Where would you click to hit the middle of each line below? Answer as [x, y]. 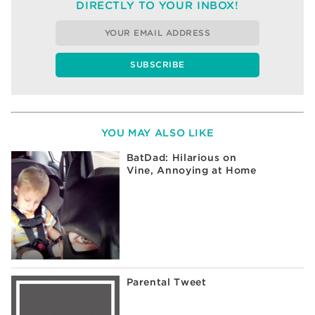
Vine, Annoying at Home [191, 171]
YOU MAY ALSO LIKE [157, 132]
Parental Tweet [166, 282]
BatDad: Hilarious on [181, 158]
